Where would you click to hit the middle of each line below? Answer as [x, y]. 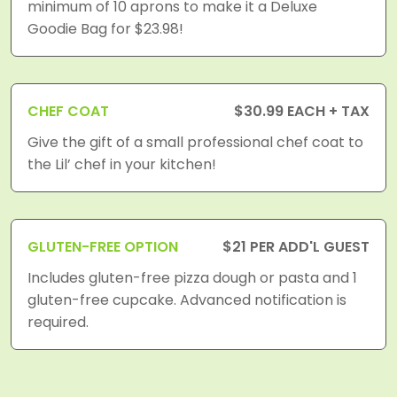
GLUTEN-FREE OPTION [103, 247]
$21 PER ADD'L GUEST [296, 247]
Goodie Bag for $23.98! [105, 29]
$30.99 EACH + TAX [302, 111]
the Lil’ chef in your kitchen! [122, 164]
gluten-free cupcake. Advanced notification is [187, 300]
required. [58, 322]
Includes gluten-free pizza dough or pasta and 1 [192, 278]
